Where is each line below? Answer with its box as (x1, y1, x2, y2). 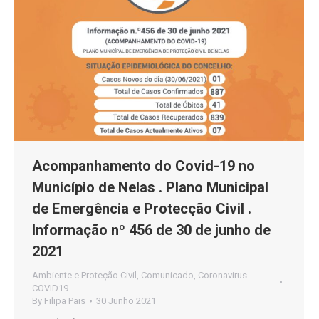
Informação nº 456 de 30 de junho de (32, 221, 271, 239)
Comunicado (141, 269, 194, 281)
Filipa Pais (44, 295, 85, 306)
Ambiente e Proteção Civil (32, 269, 137, 281)
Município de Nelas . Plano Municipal (32, 178, 268, 196)
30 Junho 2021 (96, 295, 156, 306)
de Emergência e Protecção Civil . (32, 199, 251, 217)
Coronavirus (198, 269, 247, 281)
